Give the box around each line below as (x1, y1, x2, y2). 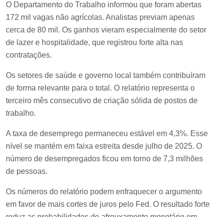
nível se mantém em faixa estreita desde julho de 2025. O (6, 141, 202, 150)
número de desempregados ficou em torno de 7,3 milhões (6, 154, 203, 163)
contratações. (6, 50, 54, 59)
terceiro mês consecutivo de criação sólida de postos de (6, 96, 198, 105)
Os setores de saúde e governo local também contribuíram (6, 71, 205, 79)
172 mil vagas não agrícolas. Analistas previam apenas (6, 13, 195, 21)
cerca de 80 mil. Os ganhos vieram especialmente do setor (6, 25, 206, 34)
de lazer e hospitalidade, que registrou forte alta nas (6, 38, 183, 46)
